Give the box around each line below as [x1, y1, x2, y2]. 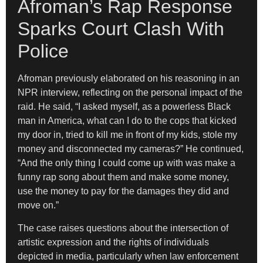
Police [18, 41, 69, 62]
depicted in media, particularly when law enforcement [18, 251, 238, 261]
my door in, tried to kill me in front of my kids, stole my [18, 130, 237, 140]
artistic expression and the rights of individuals [18, 237, 209, 247]
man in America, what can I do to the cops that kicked [18, 116, 237, 126]
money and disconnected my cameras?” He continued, [18, 144, 244, 154]
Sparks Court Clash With [18, 18, 224, 40]
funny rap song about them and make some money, [18, 172, 229, 183]
